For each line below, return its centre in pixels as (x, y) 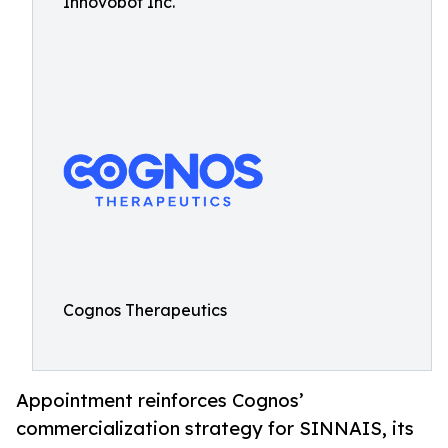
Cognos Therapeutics (145, 310)
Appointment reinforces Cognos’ (160, 400)
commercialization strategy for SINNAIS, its (215, 428)
